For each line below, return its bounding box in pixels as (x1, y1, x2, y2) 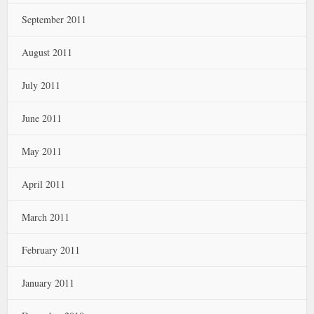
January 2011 (22, 275, 75, 289)
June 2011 (22, 111, 62, 125)
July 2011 (22, 78, 61, 92)
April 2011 (22, 177, 66, 191)
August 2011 (22, 45, 73, 59)
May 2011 (22, 144, 62, 158)
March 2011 (22, 210, 70, 224)
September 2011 (22, 12, 87, 26)
